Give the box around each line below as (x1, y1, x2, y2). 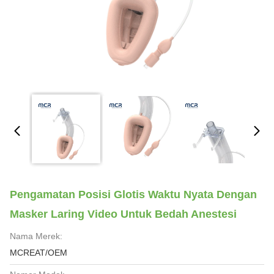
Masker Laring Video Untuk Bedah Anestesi (10, 208, 237, 220)
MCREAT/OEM (10, 248, 67, 257)
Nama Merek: (10, 231, 62, 241)
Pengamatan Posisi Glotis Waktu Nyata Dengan (10, 188, 257, 201)
